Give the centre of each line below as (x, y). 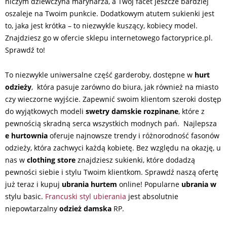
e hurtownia (26, 136)
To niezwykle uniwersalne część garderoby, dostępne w (100, 75)
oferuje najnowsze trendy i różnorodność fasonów (134, 136)
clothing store (51, 160)
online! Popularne (149, 184)
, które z (192, 111)
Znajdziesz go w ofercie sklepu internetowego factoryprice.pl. (109, 38)
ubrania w (199, 184)
